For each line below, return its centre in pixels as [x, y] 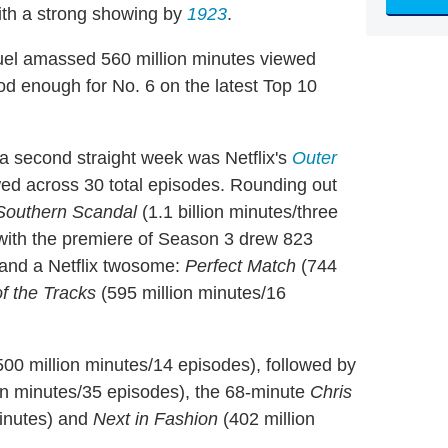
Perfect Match [240, 266]
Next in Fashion [155, 419]
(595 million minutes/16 [191, 293]
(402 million [266, 419]
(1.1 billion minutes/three [237, 212]
